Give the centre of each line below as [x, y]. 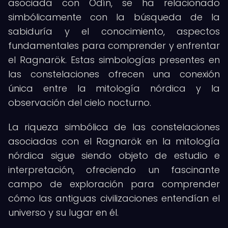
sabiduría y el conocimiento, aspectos [114, 31]
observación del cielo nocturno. [80, 103]
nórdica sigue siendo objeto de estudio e [114, 155]
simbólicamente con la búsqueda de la [114, 17]
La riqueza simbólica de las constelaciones [114, 127]
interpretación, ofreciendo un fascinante [114, 170]
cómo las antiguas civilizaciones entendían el [114, 198]
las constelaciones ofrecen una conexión [114, 74]
